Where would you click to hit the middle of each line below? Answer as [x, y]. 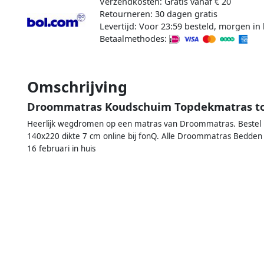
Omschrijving [77, 86]
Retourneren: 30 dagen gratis [158, 14]
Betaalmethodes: [134, 38]
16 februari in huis [61, 148]
